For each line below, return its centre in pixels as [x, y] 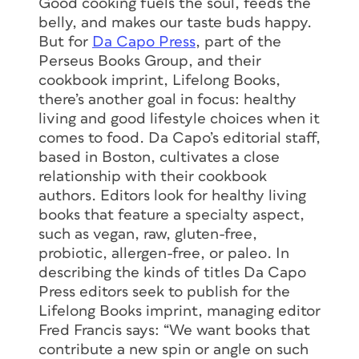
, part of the [238, 42]
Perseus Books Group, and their [150, 61]
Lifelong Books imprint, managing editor [179, 311]
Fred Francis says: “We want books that [174, 330]
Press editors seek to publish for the [164, 292]
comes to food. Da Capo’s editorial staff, [179, 138]
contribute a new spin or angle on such [173, 349]
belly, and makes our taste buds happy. [175, 22]
